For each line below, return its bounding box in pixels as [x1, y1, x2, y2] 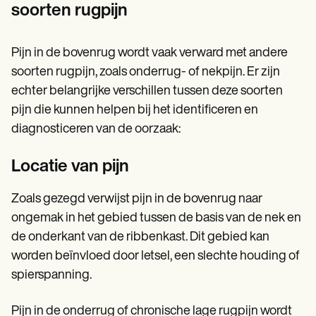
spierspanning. [11, 269, 92, 283]
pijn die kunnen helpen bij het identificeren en [11, 104, 258, 118]
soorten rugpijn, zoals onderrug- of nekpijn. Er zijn [11, 66, 280, 80]
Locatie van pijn [11, 159, 129, 176]
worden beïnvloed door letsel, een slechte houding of [11, 250, 300, 264]
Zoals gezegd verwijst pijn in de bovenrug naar [11, 193, 262, 207]
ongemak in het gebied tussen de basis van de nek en [11, 212, 301, 226]
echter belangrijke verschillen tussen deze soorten [11, 85, 283, 99]
